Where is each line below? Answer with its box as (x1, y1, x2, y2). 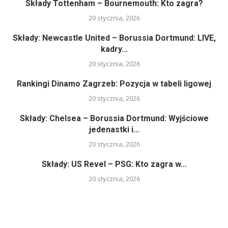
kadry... (100, 44, 128, 54)
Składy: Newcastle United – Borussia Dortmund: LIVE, (12, 33, 216, 43)
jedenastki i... (89, 125, 139, 135)
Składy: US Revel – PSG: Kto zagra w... (41, 159, 187, 169)
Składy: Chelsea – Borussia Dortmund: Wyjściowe (19, 113, 209, 124)
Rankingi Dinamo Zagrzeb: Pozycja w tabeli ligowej (17, 79, 211, 89)
